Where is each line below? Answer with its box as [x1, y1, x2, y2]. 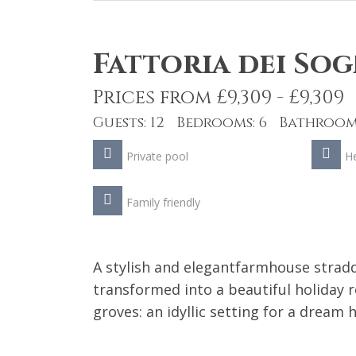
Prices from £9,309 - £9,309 [93, 85, 344, 111]
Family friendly [126, 195, 200, 211]
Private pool [126, 149, 188, 164]
